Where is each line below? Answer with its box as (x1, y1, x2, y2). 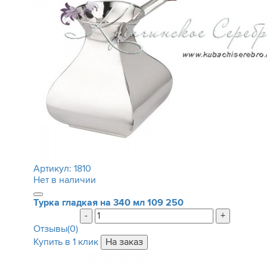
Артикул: (33, 163, 74, 175)
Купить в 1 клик (33, 236, 98, 248)
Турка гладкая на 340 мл (33, 197, 147, 209)
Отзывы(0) (33, 223, 78, 235)
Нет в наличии (33, 174, 96, 186)
